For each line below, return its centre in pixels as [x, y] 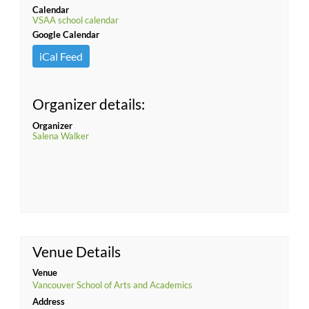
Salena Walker [61, 136]
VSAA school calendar [76, 20]
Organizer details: [89, 104]
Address [49, 301]
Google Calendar [66, 34]
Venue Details [77, 251]
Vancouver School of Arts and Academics [112, 285]
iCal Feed [61, 56]
